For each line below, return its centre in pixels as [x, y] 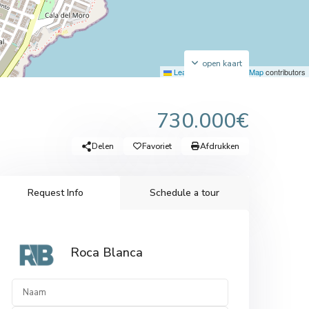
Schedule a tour [184, 193]
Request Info [55, 193]
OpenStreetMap [237, 72]
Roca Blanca [107, 252]
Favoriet [157, 146]
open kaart [222, 63]
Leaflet [184, 72]
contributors [285, 72]
